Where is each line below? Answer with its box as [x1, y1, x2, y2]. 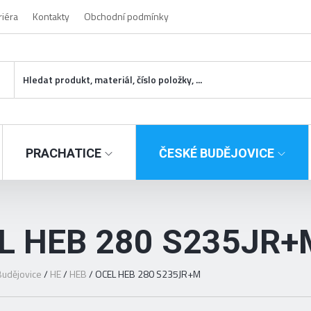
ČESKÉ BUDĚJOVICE [159, 146, 274, 161]
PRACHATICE [26, 146, 101, 161]
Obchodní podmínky [84, 9, 169, 24]
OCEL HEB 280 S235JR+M [95, 267, 201, 281]
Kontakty [33, 9, 69, 24]
